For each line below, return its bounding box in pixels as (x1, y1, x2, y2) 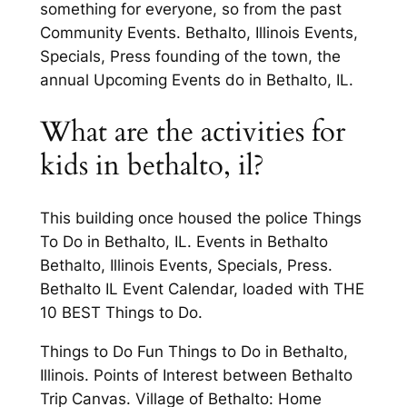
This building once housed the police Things (39, 208, 362, 227)
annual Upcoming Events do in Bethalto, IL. (39, 71, 353, 90)
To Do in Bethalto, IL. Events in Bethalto (39, 232, 328, 251)
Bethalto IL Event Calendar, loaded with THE (39, 279, 364, 298)
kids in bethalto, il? (39, 146, 264, 185)
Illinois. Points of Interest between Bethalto (39, 365, 352, 384)
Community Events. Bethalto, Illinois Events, (39, 24, 358, 43)
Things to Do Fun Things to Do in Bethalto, (39, 342, 348, 361)
